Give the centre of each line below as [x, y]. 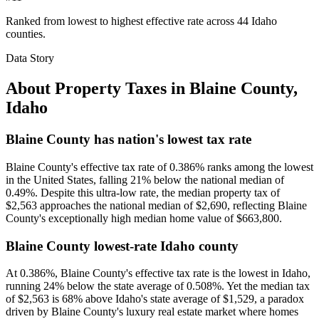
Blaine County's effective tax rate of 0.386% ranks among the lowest [159, 167]
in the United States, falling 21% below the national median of [145, 179]
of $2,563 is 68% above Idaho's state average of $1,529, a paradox [155, 299]
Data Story [30, 58]
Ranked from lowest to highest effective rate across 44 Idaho [141, 21]
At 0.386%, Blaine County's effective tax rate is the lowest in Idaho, [158, 273]
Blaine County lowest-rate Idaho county [122, 246]
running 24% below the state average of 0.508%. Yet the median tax [158, 286]
